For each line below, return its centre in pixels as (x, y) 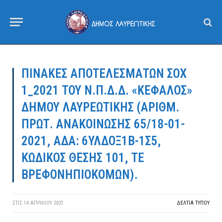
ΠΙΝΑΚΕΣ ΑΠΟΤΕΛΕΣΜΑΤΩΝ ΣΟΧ (104, 74)
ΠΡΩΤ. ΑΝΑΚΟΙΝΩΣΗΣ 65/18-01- (103, 124)
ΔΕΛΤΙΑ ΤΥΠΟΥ (193, 203)
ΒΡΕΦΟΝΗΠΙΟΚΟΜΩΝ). (80, 175)
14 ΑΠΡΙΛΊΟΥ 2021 (44, 203)
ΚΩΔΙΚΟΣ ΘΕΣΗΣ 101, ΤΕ (83, 158)
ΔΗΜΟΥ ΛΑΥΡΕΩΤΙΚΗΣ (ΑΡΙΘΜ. (100, 107)
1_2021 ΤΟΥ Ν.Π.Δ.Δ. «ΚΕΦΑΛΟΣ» (107, 90)
